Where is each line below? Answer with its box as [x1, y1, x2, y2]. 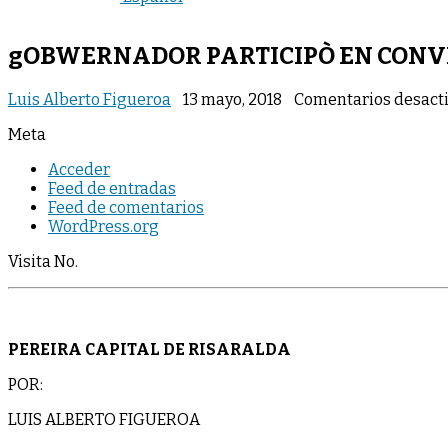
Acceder [48, 159, 110, 179]
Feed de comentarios [48, 197, 204, 217]
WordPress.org [48, 216, 159, 236]
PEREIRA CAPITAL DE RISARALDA [8, 339, 291, 359]
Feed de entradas [48, 178, 176, 198]
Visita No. [8, 251, 78, 271]
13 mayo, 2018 [183, 89, 282, 109]
